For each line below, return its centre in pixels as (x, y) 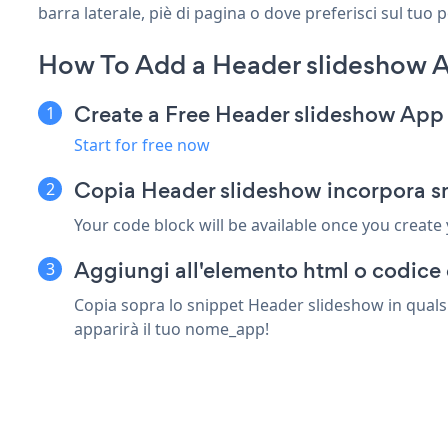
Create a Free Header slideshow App (259, 114)
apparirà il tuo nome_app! (171, 328)
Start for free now (142, 144)
